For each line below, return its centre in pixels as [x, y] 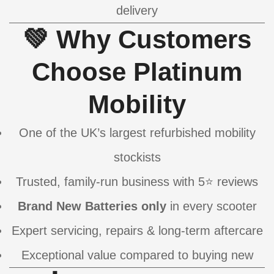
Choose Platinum [137, 72]
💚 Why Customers [137, 40]
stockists [137, 157]
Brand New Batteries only [92, 206]
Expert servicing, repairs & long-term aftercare [137, 231]
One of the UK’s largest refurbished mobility [137, 133]
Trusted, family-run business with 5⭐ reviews [137, 182]
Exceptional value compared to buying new [137, 255]
